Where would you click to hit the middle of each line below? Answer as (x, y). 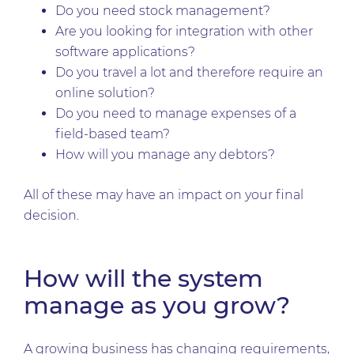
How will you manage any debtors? (167, 154)
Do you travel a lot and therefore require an (189, 72)
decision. (53, 215)
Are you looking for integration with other (184, 31)
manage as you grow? (157, 305)
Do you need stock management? (164, 11)
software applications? (127, 52)
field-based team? (114, 134)
